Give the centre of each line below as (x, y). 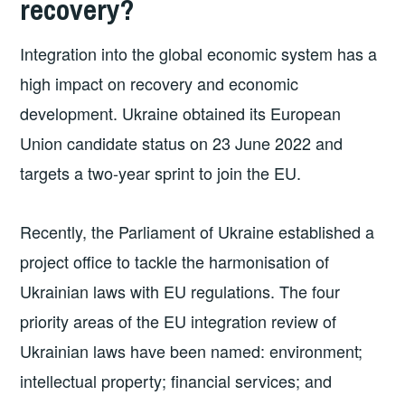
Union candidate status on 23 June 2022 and (182, 142)
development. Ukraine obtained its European (181, 113)
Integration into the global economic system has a (199, 53)
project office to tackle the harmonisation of (175, 262)
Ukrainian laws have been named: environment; (192, 351)
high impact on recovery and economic (160, 83)
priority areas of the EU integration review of (179, 321)
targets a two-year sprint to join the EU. (161, 172)
